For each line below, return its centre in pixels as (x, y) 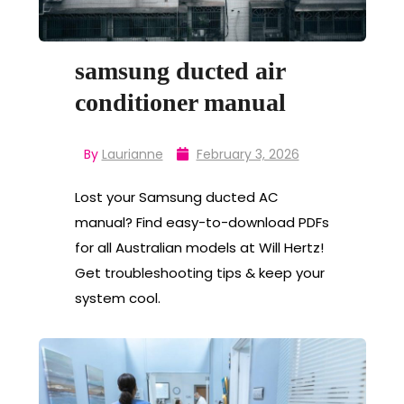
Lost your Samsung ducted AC (176, 197)
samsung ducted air (179, 71)
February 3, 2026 (248, 155)
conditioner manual (180, 103)
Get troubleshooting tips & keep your (199, 273)
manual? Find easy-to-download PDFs (202, 223)
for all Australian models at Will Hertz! (199, 248)
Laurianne (132, 155)
